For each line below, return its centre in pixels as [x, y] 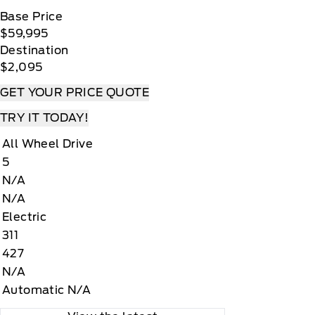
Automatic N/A [47, 290]
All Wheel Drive [47, 144]
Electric [25, 217]
